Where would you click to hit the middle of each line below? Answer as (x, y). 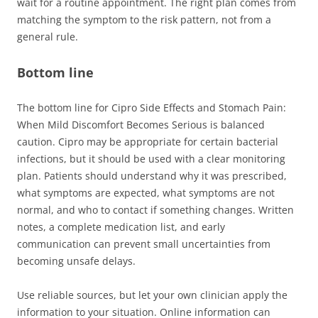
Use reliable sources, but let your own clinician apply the (152, 295)
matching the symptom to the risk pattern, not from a (144, 19)
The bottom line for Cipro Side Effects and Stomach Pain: (152, 107)
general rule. (48, 36)
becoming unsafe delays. (76, 261)
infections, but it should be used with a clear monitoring (151, 158)
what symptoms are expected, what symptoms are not (146, 192)
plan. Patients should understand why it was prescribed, (152, 175)
